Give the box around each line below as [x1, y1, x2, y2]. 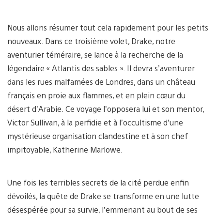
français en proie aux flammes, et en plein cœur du [7, 90, 186, 100]
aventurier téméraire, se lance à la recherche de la [7, 49, 183, 60]
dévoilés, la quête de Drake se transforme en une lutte [7, 190, 199, 201]
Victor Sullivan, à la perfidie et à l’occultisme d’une [7, 117, 183, 127]
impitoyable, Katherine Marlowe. [7, 144, 123, 155]
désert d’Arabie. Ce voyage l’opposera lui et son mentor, [7, 103, 204, 114]
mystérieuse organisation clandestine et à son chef [7, 130, 188, 141]
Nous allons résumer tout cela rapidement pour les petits [7, 22, 208, 32]
